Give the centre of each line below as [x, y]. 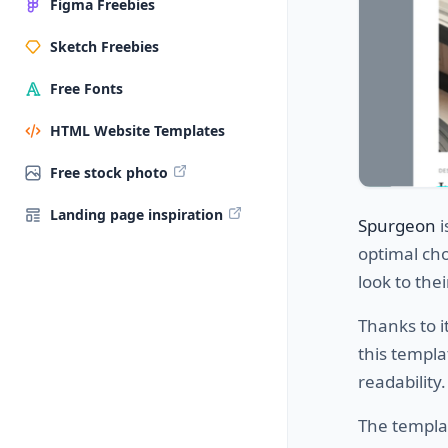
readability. [402, 381]
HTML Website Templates [137, 130]
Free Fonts [86, 88]
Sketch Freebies [104, 46]
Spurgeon [397, 225]
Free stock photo [109, 172]
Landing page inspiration [136, 214]
